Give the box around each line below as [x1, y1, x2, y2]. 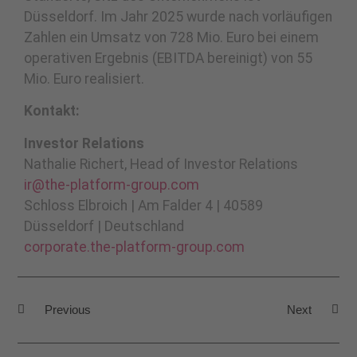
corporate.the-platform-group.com [24, 238, 245, 255]
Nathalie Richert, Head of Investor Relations [24, 155, 298, 172]
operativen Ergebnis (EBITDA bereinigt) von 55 [24, 49, 312, 66]
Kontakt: [24, 103, 80, 120]
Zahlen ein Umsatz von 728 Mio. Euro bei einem [24, 29, 319, 45]
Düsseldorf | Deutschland [24, 218, 184, 234]
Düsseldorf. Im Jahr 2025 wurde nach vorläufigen [24, 8, 332, 25]
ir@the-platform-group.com [24, 176, 199, 193]
